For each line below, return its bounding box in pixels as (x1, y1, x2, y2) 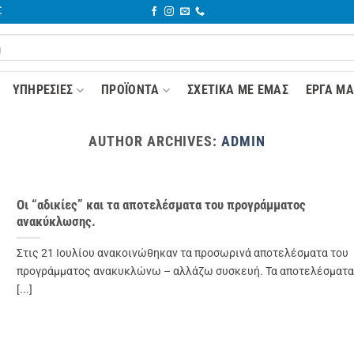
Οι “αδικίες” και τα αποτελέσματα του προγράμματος (16, 198, 306, 213)
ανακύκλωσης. (16, 214, 96, 230)
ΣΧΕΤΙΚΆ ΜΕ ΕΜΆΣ (187, 82, 288, 97)
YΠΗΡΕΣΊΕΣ (12, 82, 73, 97)
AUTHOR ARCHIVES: (88, 133, 222, 149)
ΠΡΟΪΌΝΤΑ (100, 82, 160, 97)
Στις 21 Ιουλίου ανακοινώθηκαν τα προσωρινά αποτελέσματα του (16, 247, 348, 261)
